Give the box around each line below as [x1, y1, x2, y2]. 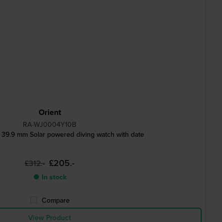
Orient [38, 107, 61, 118]
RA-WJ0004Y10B [23, 119, 76, 129]
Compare [41, 195, 70, 205]
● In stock [33, 172, 66, 182]
